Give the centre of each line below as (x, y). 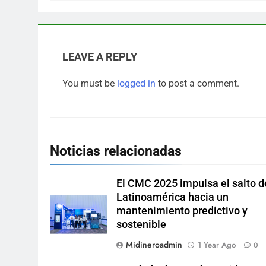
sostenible (142, 225)
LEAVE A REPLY (100, 57)
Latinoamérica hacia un (173, 197)
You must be (90, 84)
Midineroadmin (154, 245)
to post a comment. (197, 84)
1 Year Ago (217, 245)
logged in (136, 84)
